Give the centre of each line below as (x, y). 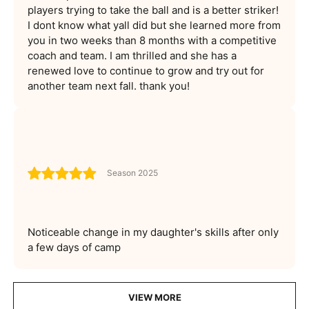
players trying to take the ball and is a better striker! (153, 10)
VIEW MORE (154, 297)
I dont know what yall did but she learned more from (154, 25)
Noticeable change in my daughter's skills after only (153, 232)
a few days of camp (74, 247)
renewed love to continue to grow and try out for (146, 70)
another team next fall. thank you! (109, 86)
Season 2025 (132, 173)
